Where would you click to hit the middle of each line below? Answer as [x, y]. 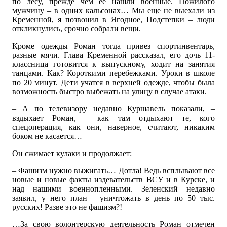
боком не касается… [47, 136]
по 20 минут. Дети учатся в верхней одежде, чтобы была [113, 83]
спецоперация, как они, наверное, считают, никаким [113, 127]
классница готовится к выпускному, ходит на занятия [113, 64]
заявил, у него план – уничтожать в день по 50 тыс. [113, 198]
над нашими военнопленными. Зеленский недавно [113, 189]
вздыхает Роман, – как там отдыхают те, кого [113, 118]
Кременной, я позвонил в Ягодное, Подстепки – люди [113, 20]
